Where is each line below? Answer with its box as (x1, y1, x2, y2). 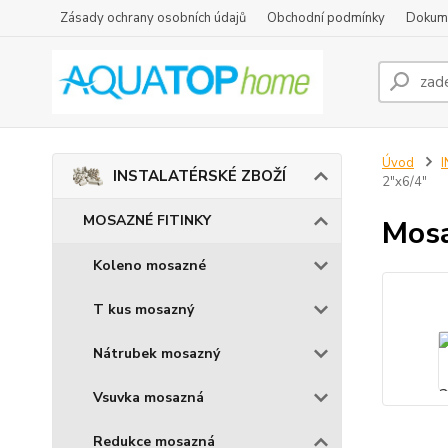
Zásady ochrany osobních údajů (60, 9, 246, 27)
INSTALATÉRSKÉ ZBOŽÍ (113, 166, 286, 186)
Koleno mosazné (93, 256, 206, 275)
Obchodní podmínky (267, 9, 385, 27)
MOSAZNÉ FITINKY (83, 211, 211, 230)
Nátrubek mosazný (93, 344, 220, 363)
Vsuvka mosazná (93, 388, 204, 407)
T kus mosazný (93, 300, 194, 319)
